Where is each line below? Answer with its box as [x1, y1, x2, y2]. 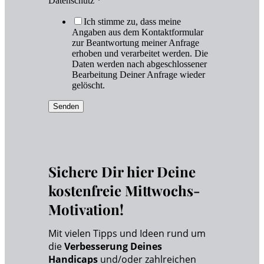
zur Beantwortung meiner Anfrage [72, 38, 199, 48]
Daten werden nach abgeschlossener [72, 59, 207, 70]
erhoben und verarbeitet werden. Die [72, 48, 208, 59]
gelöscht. [72, 80, 105, 91]
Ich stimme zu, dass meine [84, 16, 181, 27]
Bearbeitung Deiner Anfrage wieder [72, 70, 205, 80]
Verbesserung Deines [62, 240, 162, 253]
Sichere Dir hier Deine [48, 162, 196, 181]
